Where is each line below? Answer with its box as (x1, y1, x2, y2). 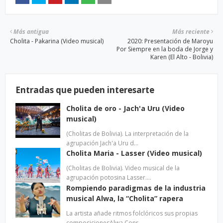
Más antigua (13, 27, 49, 36)
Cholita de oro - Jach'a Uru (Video (66, 104, 185, 113)
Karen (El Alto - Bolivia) (150, 53, 213, 61)
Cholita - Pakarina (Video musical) (10, 37, 104, 45)
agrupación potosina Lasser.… (66, 173, 151, 182)
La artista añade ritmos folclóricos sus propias (66, 209, 198, 218)
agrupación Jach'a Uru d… (66, 139, 138, 147)
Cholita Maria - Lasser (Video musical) (66, 148, 202, 158)
